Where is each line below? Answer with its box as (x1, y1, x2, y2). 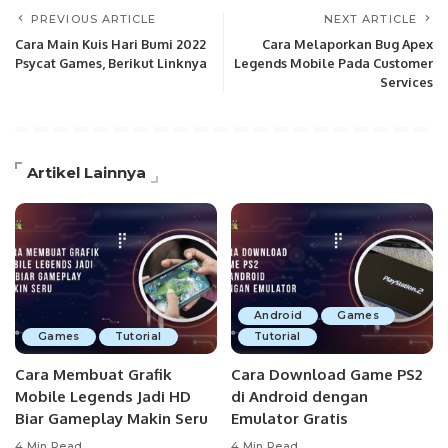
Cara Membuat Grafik (15, 365, 172, 385)
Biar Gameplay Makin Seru (15, 409, 208, 429)
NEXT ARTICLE (323, 11, 417, 26)
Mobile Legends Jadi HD (15, 387, 191, 407)
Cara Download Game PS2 (231, 365, 422, 385)
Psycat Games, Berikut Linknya (15, 54, 207, 71)
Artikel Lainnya (27, 162, 146, 182)
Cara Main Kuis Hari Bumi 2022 (15, 35, 206, 52)
